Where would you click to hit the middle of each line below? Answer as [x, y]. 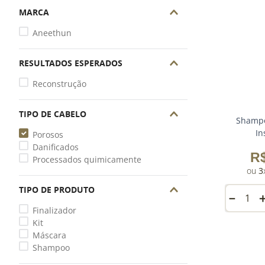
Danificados [55, 147]
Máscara [49, 235]
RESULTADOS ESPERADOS [71, 63]
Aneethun [52, 33]
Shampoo [51, 248]
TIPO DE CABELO [53, 114]
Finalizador [54, 210]
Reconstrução [59, 84]
